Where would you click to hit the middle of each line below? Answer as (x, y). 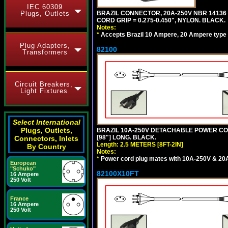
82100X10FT (118, 174)
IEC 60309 (45, 7)
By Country (46, 147)
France (19, 198)
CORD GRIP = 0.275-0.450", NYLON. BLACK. (161, 20)
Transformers (45, 52)
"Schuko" (23, 168)
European (23, 163)
